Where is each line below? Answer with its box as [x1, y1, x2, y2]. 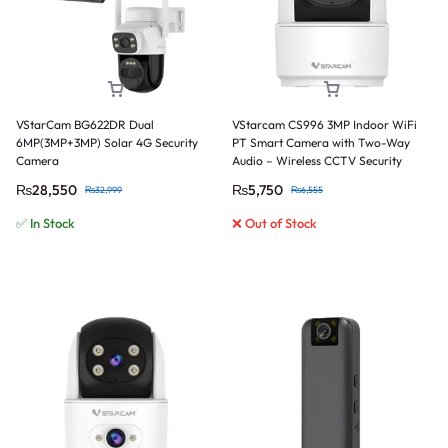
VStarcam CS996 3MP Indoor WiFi [232, 116, 417, 132]
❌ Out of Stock [232, 214, 317, 231]
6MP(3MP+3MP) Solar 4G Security [16, 134, 198, 150]
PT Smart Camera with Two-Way [232, 134, 410, 150]
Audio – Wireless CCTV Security [232, 152, 402, 168]
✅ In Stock [16, 214, 75, 231]
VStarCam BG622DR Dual [16, 116, 154, 132]
